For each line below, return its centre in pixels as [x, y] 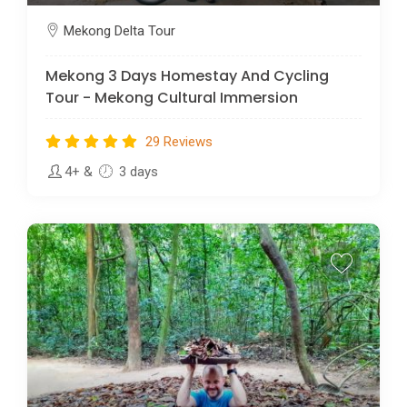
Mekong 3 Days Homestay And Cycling [187, 75]
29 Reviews [179, 141]
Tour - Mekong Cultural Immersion [172, 97]
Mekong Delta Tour [119, 30]
